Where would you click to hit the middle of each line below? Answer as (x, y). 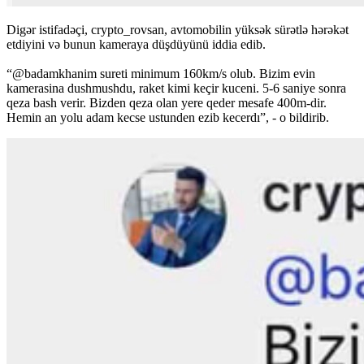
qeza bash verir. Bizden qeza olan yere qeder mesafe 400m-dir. (167, 102)
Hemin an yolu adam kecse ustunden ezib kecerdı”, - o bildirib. (168, 117)
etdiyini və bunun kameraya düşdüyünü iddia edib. (136, 44)
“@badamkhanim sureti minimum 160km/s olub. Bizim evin (161, 73)
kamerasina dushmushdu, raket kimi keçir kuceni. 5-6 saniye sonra (176, 88)
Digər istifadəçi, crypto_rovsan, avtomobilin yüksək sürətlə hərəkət (178, 29)
